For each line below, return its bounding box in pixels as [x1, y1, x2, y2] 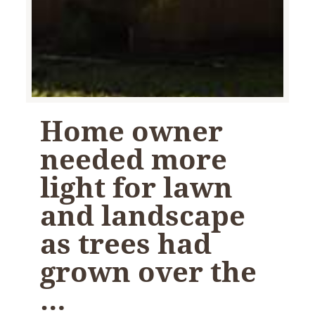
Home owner [40, 110, 224, 150]
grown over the [40, 251, 257, 290]
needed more [40, 139, 228, 178]
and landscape [40, 195, 246, 234]
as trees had [40, 223, 212, 262]
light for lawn [40, 167, 233, 206]
